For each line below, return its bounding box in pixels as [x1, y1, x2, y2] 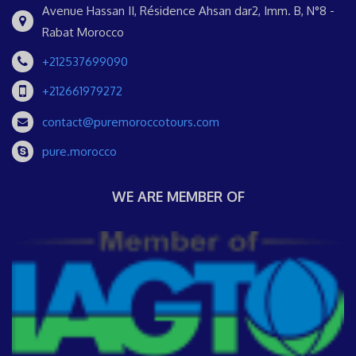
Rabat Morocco [42, 24, 124, 40]
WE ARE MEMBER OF [111, 187, 245, 205]
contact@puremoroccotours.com [42, 114, 219, 130]
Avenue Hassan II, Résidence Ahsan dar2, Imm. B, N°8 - [42, 2, 335, 18]
